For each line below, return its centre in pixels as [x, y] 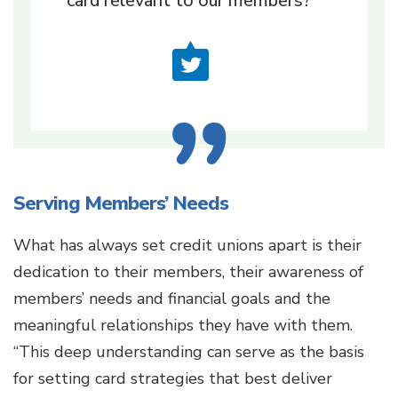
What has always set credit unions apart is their [187, 246]
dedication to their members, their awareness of [188, 272]
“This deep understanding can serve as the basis [189, 352]
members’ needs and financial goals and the [172, 299]
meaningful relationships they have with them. [183, 326]
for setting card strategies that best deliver [173, 379]
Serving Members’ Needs [121, 204]
